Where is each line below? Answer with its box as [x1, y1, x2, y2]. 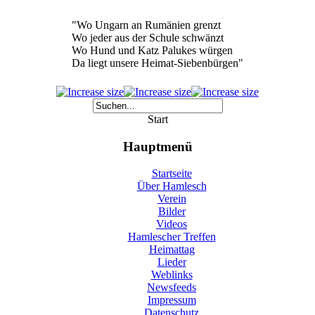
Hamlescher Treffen [127, 231, 216, 243]
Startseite [151, 167, 192, 180]
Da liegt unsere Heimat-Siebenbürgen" [72, 57, 243, 69]
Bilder [157, 205, 186, 218]
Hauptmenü [122, 139, 193, 154]
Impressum [147, 294, 196, 307]
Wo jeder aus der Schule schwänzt [72, 32, 224, 44]
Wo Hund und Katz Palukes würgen [72, 44, 233, 56]
